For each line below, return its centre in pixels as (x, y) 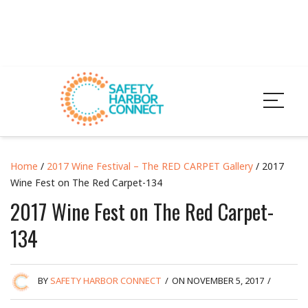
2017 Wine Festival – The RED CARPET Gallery (150, 166)
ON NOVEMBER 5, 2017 (218, 281)
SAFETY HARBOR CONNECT (106, 281)
